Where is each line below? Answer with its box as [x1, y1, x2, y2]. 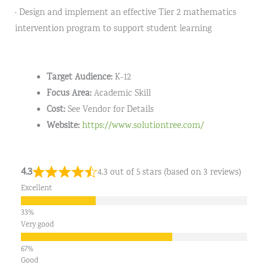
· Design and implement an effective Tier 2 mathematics [14, 7, 236, 20]
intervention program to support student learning [14, 23, 212, 36]
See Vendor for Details [65, 103, 154, 116]
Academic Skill [92, 87, 151, 100]
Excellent [20, 183, 52, 194]
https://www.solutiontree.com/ [82, 119, 205, 132]
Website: [47, 119, 80, 132]
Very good [20, 219, 54, 230]
